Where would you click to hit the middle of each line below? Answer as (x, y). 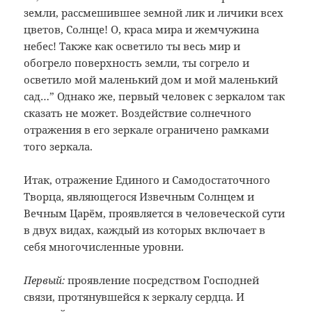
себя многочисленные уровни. (104, 247)
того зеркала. (58, 147)
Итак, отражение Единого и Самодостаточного (147, 180)
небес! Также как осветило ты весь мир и (132, 46)
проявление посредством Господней (162, 280)
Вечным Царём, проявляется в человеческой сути (155, 213)
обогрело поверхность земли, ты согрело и (137, 63)
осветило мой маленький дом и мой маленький (151, 80)
